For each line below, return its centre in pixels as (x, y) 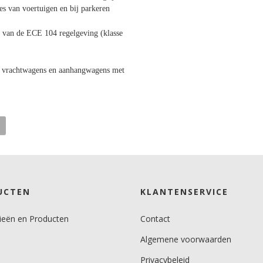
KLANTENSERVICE (184, 192)
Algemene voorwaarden (186, 239)
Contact (155, 219)
